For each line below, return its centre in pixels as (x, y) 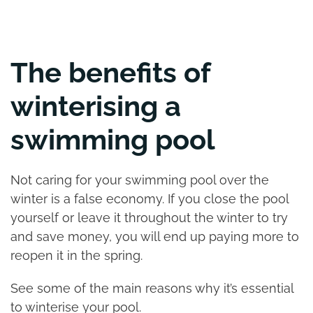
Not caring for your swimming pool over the (140, 180)
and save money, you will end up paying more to (155, 236)
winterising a (96, 106)
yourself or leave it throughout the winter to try (149, 218)
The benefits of (110, 72)
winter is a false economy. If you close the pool (150, 199)
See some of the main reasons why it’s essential (152, 288)
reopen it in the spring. (78, 255)
